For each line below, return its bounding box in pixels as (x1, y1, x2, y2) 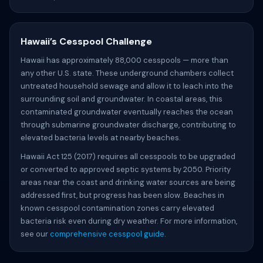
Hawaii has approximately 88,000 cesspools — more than (21, 55, 228, 65)
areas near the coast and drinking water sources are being (21, 177, 235, 187)
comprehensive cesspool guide (50, 229, 164, 239)
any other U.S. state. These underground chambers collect (21, 68, 234, 78)
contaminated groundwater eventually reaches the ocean (21, 107, 233, 117)
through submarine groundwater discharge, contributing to (21, 120, 236, 130)
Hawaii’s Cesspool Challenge (21, 35, 152, 48)
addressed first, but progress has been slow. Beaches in (21, 190, 224, 200)
